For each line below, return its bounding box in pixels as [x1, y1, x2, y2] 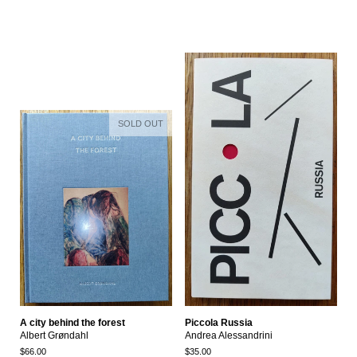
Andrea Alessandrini [185, 330, 273, 340]
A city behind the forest [20, 316, 125, 328]
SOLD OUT [118, 119, 163, 129]
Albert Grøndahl [20, 330, 88, 340]
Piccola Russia [185, 316, 253, 328]
